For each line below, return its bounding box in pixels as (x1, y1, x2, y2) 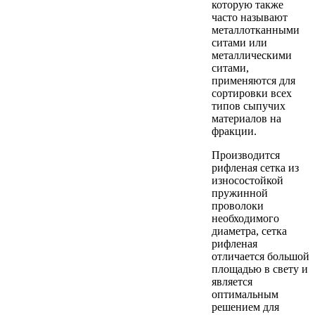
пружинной (212, 186, 268, 199)
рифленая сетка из (212, 161, 299, 174)
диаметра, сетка (212, 224, 287, 237)
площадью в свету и (212, 262, 308, 275)
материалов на (212, 112, 281, 124)
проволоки (212, 199, 264, 212)
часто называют (212, 11, 288, 23)
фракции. (212, 124, 259, 137)
